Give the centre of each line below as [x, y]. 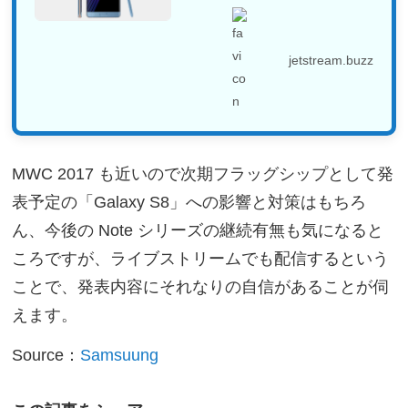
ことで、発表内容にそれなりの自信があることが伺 [201, 287]
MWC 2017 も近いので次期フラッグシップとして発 [203, 174]
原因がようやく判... [254, 10]
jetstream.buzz [331, 60]
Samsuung [120, 356]
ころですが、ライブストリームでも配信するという [201, 259]
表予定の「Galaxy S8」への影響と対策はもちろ [189, 203]
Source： [46, 356]
